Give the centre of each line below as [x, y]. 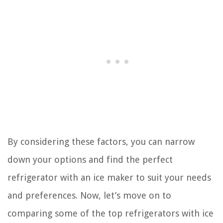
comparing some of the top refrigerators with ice [111, 213]
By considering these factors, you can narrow [101, 142]
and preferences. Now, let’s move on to [89, 195]
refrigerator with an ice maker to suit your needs [109, 177]
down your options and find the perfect [90, 160]
